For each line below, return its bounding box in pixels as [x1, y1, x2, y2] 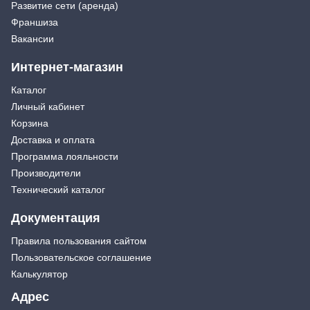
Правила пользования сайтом [11, 235, 147, 247]
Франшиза [11, 17, 58, 28]
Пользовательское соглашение [11, 252, 152, 264]
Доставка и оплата [11, 134, 95, 146]
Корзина [11, 118, 48, 129]
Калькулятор [11, 268, 68, 280]
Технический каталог [11, 184, 105, 196]
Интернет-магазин [11, 60, 123, 75]
